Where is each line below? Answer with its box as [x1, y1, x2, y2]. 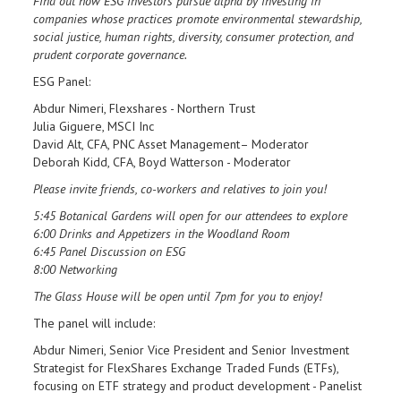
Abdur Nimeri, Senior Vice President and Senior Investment [33, 342, 349, 358]
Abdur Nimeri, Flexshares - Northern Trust [33, 100, 255, 116]
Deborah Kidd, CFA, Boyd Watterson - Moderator [33, 154, 291, 170]
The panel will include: [33, 315, 155, 331]
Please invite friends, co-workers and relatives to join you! [33, 181, 327, 197]
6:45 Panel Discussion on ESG [33, 243, 185, 260]
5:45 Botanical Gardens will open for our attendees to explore [33, 208, 347, 224]
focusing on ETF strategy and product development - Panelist [33, 378, 362, 394]
